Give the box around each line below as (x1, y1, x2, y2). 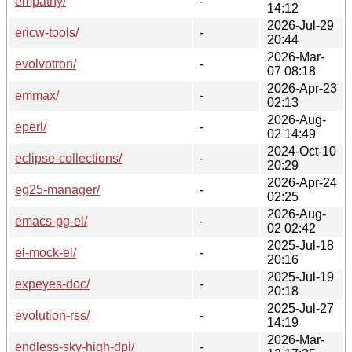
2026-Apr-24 (267, 175, 337, 189)
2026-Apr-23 (267, 81, 337, 95)
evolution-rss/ (15, 308, 90, 322)
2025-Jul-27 (267, 301, 334, 315)
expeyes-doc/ (15, 277, 90, 291)
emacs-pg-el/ (15, 214, 87, 228)
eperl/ (15, 119, 46, 134)
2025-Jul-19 (267, 269, 334, 284)
